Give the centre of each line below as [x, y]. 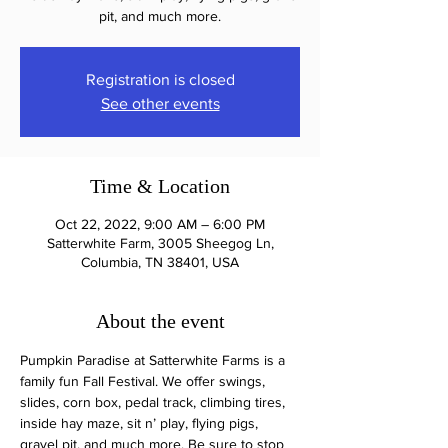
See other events [160, 103]
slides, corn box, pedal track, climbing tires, [154, 402]
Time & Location [160, 186]
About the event [160, 321]
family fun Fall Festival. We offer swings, [144, 381]
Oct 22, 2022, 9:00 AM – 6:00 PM [160, 224]
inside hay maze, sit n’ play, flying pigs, [141, 423]
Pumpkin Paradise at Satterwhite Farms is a [154, 360]
